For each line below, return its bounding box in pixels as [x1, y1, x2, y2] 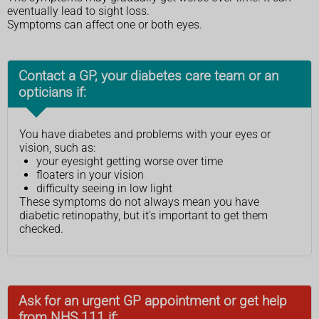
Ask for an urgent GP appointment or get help [19, 292, 287, 309]
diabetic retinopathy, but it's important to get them [19, 208, 268, 222]
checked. [19, 221, 63, 236]
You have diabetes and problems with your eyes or [19, 127, 271, 141]
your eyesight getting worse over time [36, 154, 223, 168]
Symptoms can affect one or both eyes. [7, 17, 202, 31]
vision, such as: [19, 140, 95, 155]
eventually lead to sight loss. [7, 4, 150, 18]
